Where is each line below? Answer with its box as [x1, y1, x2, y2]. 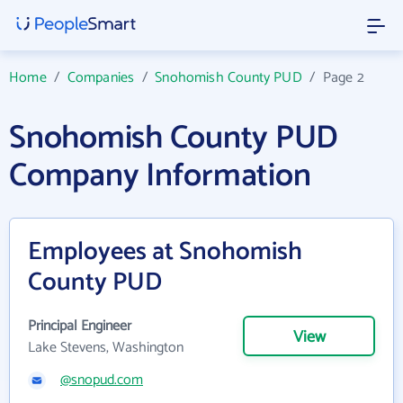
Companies [67, 66, 135, 90]
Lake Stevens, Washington [28, 336, 184, 360]
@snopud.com [60, 368, 143, 392]
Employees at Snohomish [28, 231, 302, 273]
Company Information [9, 149, 311, 202]
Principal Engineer [28, 314, 131, 338]
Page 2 [322, 66, 364, 90]
